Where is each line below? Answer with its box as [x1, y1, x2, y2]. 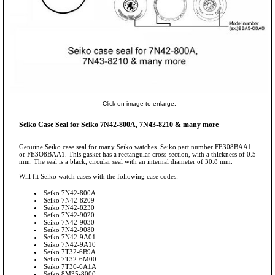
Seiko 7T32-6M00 [44, 255, 96, 263]
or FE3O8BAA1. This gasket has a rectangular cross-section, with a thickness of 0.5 [19, 150, 256, 158]
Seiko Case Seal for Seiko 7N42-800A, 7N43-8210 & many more [19, 120, 219, 129]
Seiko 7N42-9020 [44, 211, 95, 219]
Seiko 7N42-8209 [44, 196, 95, 204]
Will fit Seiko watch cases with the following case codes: [19, 172, 178, 180]
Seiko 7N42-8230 [44, 203, 95, 211]
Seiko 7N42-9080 [44, 225, 95, 233]
